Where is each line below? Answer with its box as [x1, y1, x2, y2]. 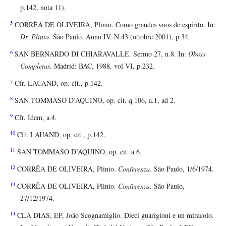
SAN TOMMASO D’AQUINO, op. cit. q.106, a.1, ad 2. [13, 95, 176, 105]
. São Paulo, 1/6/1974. [150, 163, 214, 174]
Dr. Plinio [20, 31, 49, 41]
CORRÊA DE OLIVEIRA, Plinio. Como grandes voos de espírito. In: [13, 19, 215, 29]
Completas [20, 61, 50, 71]
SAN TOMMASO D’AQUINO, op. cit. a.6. [15, 146, 142, 156]
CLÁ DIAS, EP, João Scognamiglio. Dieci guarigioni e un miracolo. [15, 210, 214, 220]
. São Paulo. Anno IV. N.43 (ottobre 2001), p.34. [49, 31, 190, 41]
